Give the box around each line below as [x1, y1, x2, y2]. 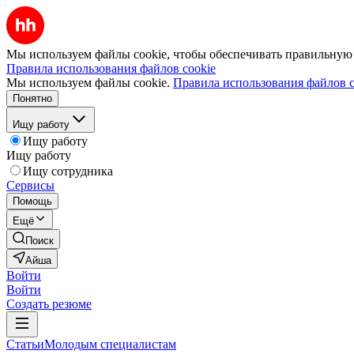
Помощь [13, 195, 52, 207]
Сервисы [6, 179, 55, 192]
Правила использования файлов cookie [6, 62, 216, 75]
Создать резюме [6, 297, 92, 311]
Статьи [6, 337, 44, 351]
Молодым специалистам [44, 337, 176, 351]
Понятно [13, 92, 52, 104]
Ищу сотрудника [23, 164, 113, 178]
